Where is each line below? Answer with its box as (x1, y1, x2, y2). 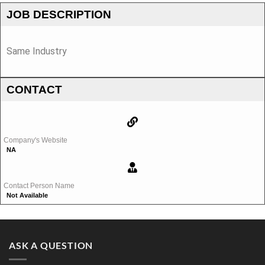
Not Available (7, 191, 48, 199)
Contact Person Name (4, 181, 75, 190)
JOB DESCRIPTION (7, 8, 111, 21)
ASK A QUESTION (9, 239, 93, 251)
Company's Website (4, 135, 67, 144)
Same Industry (7, 46, 67, 57)
